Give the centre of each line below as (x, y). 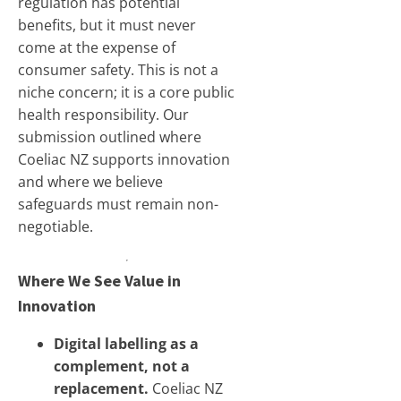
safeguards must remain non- (118, 204)
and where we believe (90, 182)
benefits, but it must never (107, 25)
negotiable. (55, 226)
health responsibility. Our (103, 115)
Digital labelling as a (126, 344)
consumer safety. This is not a (118, 70)
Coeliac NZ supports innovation (124, 159)
